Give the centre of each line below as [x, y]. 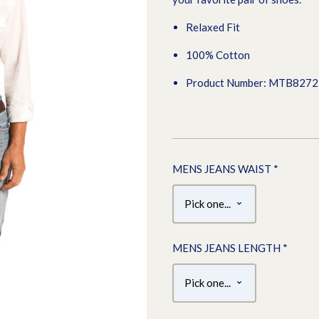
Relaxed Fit [214, 27]
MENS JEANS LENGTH [228, 247]
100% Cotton [219, 55]
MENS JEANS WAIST [223, 168]
